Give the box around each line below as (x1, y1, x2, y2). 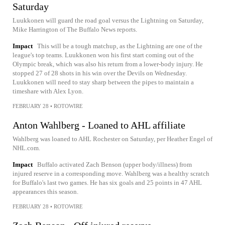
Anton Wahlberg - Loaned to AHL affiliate (13, 119, 185, 131)
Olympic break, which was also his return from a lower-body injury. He (13, 60, 203, 68)
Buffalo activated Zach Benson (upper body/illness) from (37, 160, 192, 168)
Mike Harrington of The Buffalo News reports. (13, 25, 137, 33)
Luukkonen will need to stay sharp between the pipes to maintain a (13, 78, 194, 86)
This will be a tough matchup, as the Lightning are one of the (37, 42, 202, 50)
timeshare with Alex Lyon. (13, 87, 83, 95)
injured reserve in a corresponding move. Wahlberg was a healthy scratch (13, 169, 209, 177)
